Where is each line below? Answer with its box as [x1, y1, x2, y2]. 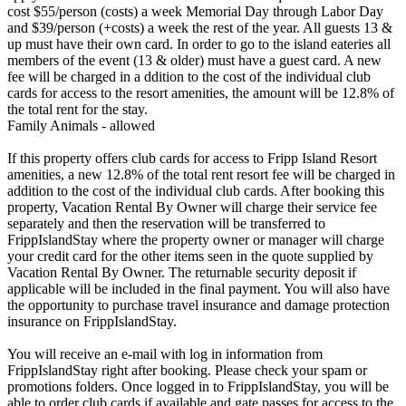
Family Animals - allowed [7, 117, 155, 133]
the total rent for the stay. [7, 101, 148, 117]
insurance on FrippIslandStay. [7, 313, 177, 329]
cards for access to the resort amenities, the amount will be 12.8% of [7, 84, 394, 101]
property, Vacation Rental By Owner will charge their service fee [7, 198, 377, 215]
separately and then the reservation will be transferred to [7, 215, 325, 231]
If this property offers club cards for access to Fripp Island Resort [7, 150, 377, 166]
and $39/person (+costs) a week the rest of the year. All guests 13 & [7, 19, 392, 35]
